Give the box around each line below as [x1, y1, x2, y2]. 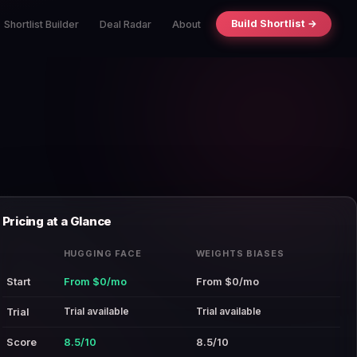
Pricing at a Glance [2, 214, 112, 229]
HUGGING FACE [63, 248, 142, 259]
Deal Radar [99, 18, 151, 30]
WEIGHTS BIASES [195, 248, 284, 259]
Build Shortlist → [230, 18, 317, 30]
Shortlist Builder [3, 18, 79, 30]
